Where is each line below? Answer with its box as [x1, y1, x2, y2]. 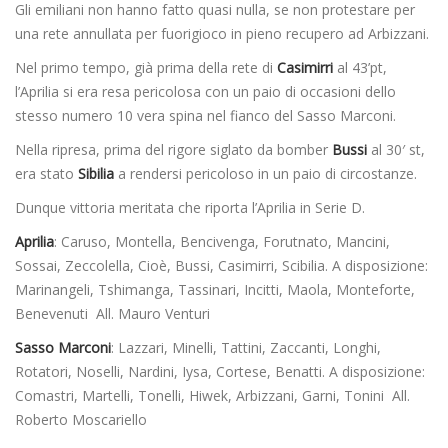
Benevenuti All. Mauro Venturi [15, 304, 210, 324]
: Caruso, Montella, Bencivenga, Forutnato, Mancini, [54, 232, 390, 252]
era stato [15, 164, 74, 184]
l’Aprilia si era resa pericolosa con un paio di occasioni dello [15, 82, 396, 102]
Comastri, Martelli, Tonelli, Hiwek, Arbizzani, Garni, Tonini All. [15, 386, 410, 406]
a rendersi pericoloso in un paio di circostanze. [114, 164, 417, 184]
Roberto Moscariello [15, 410, 147, 430]
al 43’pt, [333, 58, 391, 78]
